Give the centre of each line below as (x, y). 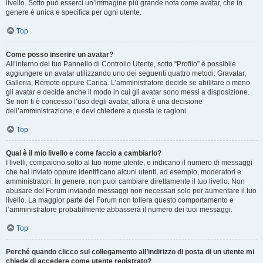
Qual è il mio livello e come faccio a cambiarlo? (84, 153)
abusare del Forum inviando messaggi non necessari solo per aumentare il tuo (131, 191)
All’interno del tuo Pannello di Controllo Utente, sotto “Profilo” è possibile (121, 64)
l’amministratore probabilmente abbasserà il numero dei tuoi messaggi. (119, 210)
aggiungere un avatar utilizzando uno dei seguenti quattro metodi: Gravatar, (126, 73)
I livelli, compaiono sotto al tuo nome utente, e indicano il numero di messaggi (129, 163)
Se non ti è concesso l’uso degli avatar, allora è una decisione (104, 102)
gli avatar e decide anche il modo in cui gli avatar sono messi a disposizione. (128, 92)
